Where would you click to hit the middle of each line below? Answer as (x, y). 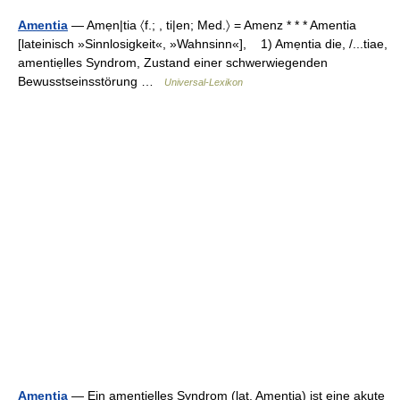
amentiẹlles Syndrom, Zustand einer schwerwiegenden (173, 62)
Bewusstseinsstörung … (91, 81)
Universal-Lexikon (204, 82)
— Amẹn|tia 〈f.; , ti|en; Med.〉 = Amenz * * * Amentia (216, 25)
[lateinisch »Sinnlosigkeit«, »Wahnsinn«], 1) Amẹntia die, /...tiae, (203, 44)
